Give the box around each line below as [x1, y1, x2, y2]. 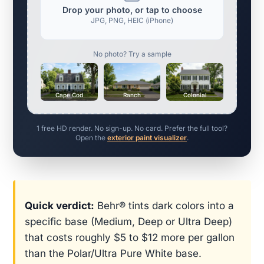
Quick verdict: [25, 200, 94, 212]
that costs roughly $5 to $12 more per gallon [25, 232, 235, 244]
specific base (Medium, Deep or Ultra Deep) [25, 216, 232, 228]
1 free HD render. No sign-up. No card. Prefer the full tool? [37, 124, 227, 133]
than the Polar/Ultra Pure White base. [25, 247, 202, 260]
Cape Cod [55, 91, 83, 98]
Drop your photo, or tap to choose [62, 5, 202, 15]
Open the [75, 133, 107, 142]
